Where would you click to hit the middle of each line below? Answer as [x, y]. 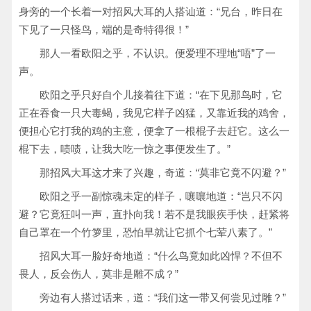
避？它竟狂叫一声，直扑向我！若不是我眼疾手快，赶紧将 [154, 214]
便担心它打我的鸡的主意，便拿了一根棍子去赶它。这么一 [154, 131]
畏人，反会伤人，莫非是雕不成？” [99, 274]
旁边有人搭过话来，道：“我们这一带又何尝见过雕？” [163, 297]
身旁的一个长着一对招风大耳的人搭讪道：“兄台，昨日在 [151, 11]
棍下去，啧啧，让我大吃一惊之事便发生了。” [125, 149]
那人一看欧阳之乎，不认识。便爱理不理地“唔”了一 [158, 53]
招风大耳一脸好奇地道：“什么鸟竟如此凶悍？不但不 [161, 256]
